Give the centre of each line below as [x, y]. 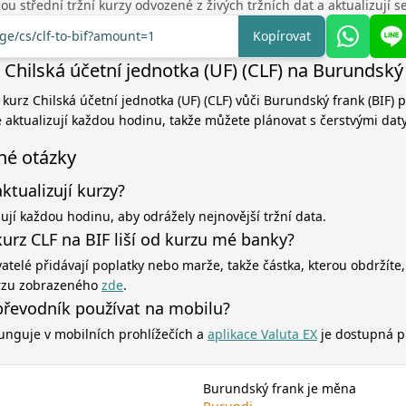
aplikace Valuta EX [262, 334]
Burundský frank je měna [280, 388]
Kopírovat [282, 36]
